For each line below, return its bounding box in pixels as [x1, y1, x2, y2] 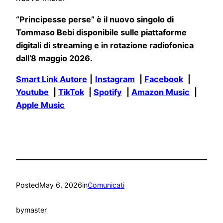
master [24, 206, 47, 215]
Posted [16, 180, 39, 189]
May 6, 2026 [39, 180, 82, 189]
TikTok [58, 87, 84, 98]
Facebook [144, 74, 183, 85]
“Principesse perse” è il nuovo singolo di [16, 14, 176, 24]
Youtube [16, 87, 49, 98]
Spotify [94, 87, 122, 98]
